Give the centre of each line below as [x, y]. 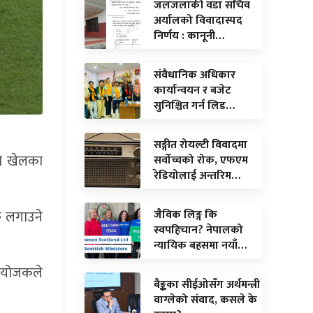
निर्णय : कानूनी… [189, 36]
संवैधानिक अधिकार [195, 75]
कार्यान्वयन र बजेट [192, 90]
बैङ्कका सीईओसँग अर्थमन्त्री [207, 284]
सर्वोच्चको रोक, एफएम [201, 160]
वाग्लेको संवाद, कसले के [205, 300]
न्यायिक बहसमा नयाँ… [200, 245]
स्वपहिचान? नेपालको [198, 230]
